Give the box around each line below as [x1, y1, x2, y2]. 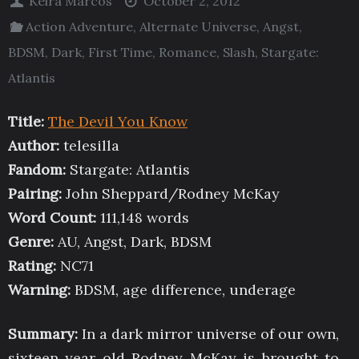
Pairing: [8, 184, 62, 204]
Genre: [8, 232, 54, 252]
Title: [8, 112, 44, 131]
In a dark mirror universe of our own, [82, 325, 339, 344]
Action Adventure [26, 18, 134, 34]
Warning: [8, 280, 71, 300]
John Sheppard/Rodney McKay [62, 184, 280, 204]
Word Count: [8, 208, 96, 228]
